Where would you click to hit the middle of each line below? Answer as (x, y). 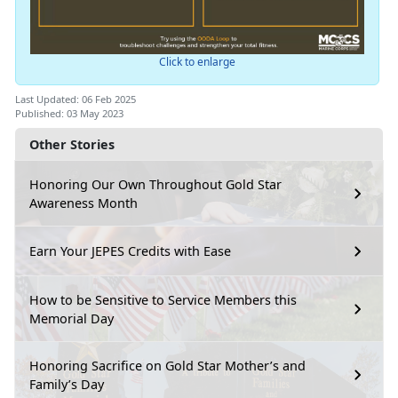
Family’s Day (67, 384)
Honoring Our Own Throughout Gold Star (155, 184)
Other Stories (72, 144)
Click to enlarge (197, 61)
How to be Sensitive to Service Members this (163, 299)
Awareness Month (84, 203)
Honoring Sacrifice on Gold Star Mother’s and (167, 365)
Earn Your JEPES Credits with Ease (130, 251)
